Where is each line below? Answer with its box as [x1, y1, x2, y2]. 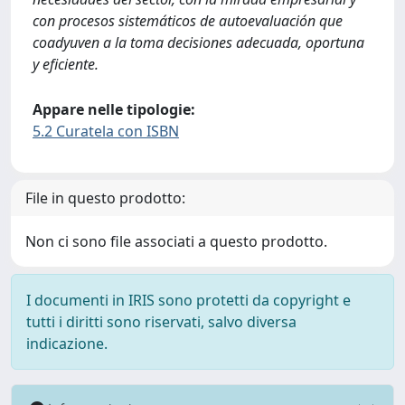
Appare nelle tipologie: [33, 99, 195, 119]
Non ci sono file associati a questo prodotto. [25, 231, 327, 251]
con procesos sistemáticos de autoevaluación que [33, 11, 343, 31]
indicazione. [26, 334, 108, 353]
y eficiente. [33, 54, 99, 74]
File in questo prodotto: [25, 188, 185, 208]
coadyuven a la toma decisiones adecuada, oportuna [33, 33, 364, 52]
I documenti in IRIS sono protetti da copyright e [26, 290, 351, 310]
